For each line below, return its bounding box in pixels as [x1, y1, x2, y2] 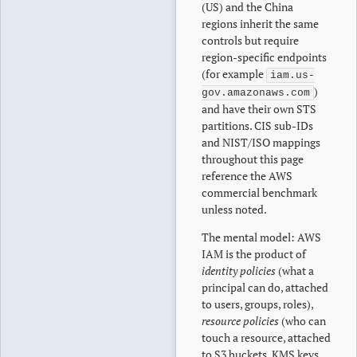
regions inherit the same [202, 16, 319, 31]
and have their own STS [202, 101, 316, 116]
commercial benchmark [202, 185, 317, 200]
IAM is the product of [202, 246, 306, 261]
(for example [202, 66, 266, 81]
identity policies [202, 263, 276, 278]
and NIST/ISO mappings [202, 135, 320, 150]
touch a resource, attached [202, 330, 331, 345]
